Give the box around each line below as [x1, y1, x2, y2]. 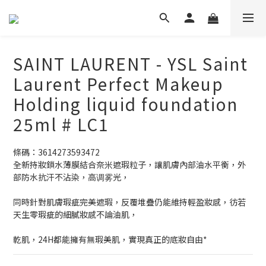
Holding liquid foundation [13, 92, 238, 116]
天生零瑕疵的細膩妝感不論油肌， [13, 208, 138, 220]
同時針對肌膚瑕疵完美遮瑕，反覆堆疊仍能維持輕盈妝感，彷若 [13, 196, 246, 208]
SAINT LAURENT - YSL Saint [13, 52, 248, 75]
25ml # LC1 [13, 112, 109, 136]
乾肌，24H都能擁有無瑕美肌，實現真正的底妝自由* [13, 233, 207, 245]
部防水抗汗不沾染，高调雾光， [13, 171, 129, 183]
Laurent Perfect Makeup [13, 72, 223, 96]
